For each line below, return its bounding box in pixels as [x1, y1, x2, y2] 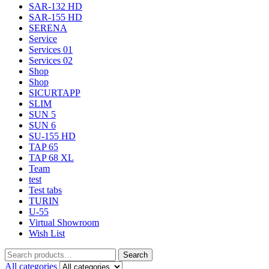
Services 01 [29, 44, 73, 55]
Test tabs [29, 185, 62, 195]
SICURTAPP [29, 88, 80, 98]
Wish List [29, 228, 65, 238]
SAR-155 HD [29, 12, 82, 22]
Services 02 [29, 55, 73, 65]
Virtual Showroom [29, 217, 99, 228]
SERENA [29, 23, 67, 33]
